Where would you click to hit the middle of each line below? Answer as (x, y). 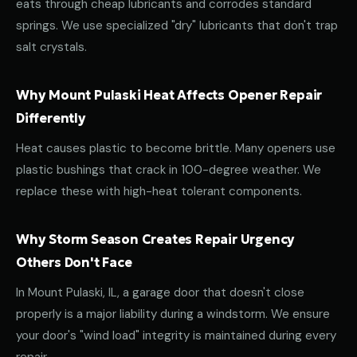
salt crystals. (51, 47)
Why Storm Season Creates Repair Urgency (156, 239)
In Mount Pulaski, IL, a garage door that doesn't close (160, 292)
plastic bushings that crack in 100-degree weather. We (169, 170)
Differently (51, 118)
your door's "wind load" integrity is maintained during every (176, 335)
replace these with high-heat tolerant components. (159, 191)
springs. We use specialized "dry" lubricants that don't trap (177, 25)
